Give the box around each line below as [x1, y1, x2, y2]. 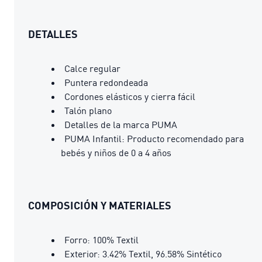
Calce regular [64, 62, 120, 74]
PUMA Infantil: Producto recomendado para [64, 132, 244, 144]
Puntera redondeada [64, 76, 148, 88]
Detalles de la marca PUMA [64, 118, 177, 130]
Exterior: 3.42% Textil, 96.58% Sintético [64, 247, 222, 260]
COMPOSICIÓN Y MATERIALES [28, 198, 171, 212]
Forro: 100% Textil [64, 233, 139, 246]
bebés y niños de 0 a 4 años [61, 146, 171, 158]
